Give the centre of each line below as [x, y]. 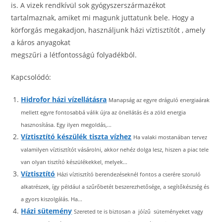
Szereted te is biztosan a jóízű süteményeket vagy [139, 211]
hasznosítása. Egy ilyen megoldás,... [66, 125]
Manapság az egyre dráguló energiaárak [159, 100]
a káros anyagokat [41, 42]
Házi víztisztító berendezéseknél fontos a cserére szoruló [129, 174]
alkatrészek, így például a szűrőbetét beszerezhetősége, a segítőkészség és [115, 187]
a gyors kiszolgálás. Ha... [52, 199]
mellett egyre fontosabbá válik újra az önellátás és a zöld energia [104, 112]
